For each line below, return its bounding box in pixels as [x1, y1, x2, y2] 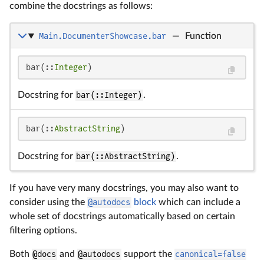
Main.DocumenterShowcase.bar [38, 31, 166, 41]
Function [184, 31, 222, 41]
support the [121, 249, 174, 259]
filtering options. [9, 226, 77, 236]
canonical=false [174, 249, 246, 259]
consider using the [9, 197, 87, 207]
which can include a [156, 197, 240, 207]
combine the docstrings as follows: [9, 1, 153, 11]
